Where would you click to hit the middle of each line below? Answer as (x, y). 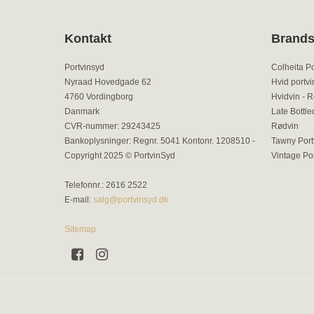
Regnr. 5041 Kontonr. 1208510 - (193, 141)
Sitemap (80, 229)
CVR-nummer (91, 126)
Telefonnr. (83, 185)
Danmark (82, 111)
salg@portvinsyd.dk (131, 199)
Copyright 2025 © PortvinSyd (120, 155)
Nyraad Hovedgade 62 (108, 82)
